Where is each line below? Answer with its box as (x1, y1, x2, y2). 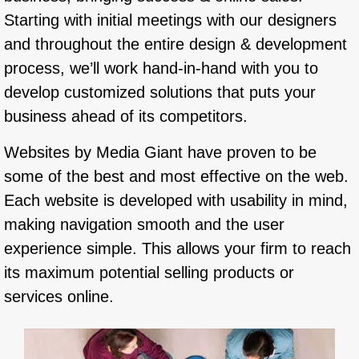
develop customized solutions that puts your (4, 83, 316, 102)
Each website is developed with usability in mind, (4, 191, 348, 209)
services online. (4, 287, 114, 305)
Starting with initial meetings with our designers (4, 11, 337, 30)
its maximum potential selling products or (4, 263, 294, 281)
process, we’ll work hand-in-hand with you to (4, 59, 318, 78)
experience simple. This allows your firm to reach (4, 239, 351, 257)
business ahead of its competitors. (4, 107, 248, 126)
